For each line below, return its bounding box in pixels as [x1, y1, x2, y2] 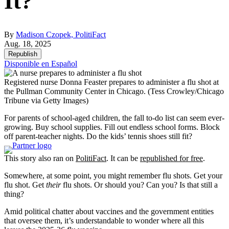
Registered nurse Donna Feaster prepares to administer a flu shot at [4, 77, 219, 86]
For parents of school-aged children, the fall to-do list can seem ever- [4, 113, 224, 122]
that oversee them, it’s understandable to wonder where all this [4, 216, 204, 225]
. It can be [106, 153, 140, 163]
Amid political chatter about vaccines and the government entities [4, 207, 214, 216]
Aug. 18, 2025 [4, 39, 51, 48]
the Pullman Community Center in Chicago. [4, 86, 148, 96]
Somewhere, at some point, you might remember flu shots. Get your [4, 171, 222, 180]
